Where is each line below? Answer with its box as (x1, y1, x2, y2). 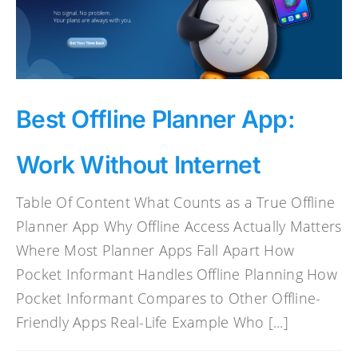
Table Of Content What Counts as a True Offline (16, 192, 336, 212)
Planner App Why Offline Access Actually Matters (16, 216, 342, 236)
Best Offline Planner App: (16, 104, 295, 133)
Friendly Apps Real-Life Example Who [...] (16, 312, 288, 332)
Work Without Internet (16, 149, 261, 179)
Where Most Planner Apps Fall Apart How (16, 240, 295, 260)
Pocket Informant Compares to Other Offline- (16, 288, 321, 308)
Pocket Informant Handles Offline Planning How (16, 264, 337, 284)
